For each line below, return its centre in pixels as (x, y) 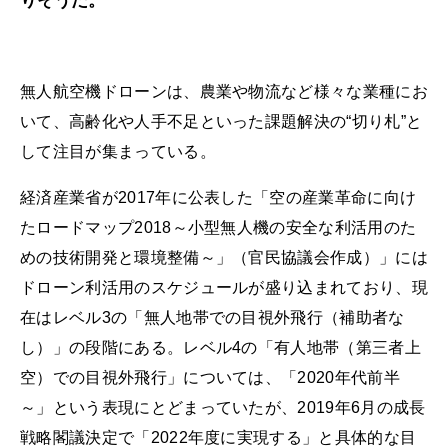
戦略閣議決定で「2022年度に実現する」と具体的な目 (218, 437)
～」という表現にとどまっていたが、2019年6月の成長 (223, 407)
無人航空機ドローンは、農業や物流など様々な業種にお (224, 92)
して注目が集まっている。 (118, 152)
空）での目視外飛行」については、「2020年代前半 (210, 377)
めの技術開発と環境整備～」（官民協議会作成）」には (224, 257)
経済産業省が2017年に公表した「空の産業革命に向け (218, 197)
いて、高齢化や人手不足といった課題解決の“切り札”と (221, 122)
